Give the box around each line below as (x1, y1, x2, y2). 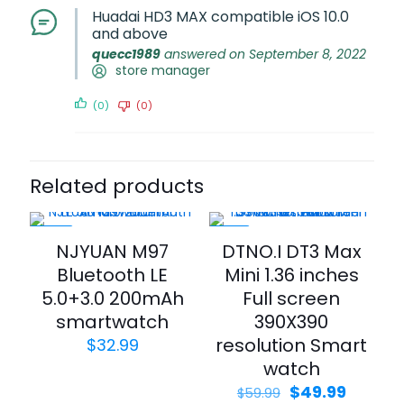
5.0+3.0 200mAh (41, 286, 184, 311)
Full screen (243, 286, 341, 311)
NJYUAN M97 (56, 239, 170, 264)
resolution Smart (216, 333, 368, 358)
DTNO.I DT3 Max (221, 239, 362, 264)
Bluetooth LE (57, 262, 169, 288)
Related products (30, 172, 204, 200)
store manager (115, 61, 210, 79)
